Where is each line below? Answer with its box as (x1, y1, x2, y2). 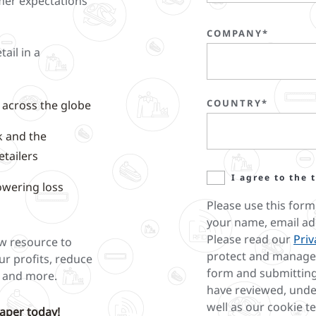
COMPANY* (207, 26, 269, 39)
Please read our (207, 231, 293, 247)
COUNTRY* (207, 96, 268, 109)
